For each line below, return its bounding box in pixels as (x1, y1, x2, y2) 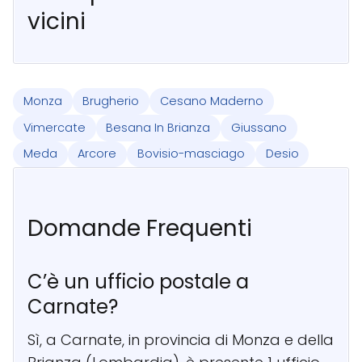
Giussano (230, 119, 287, 136)
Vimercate (23, 119, 86, 136)
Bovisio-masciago (137, 145, 245, 162)
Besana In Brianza (106, 119, 211, 136)
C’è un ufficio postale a (27, 268, 249, 296)
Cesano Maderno (159, 93, 263, 110)
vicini (27, 5, 86, 37)
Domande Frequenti (27, 213, 252, 245)
